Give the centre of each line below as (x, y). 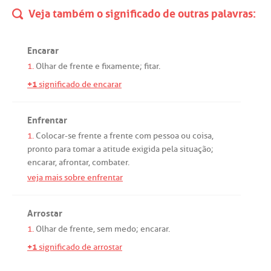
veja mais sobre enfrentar (75, 177)
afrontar (73, 162)
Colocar (50, 135)
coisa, (202, 135)
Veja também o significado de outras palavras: (141, 12)
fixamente (121, 66)
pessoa (166, 135)
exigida (146, 149)
